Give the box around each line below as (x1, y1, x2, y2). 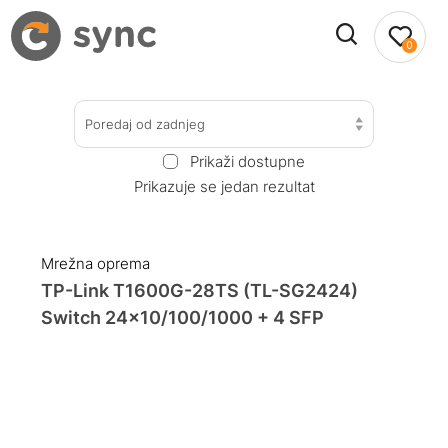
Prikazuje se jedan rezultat (133, 176, 315, 196)
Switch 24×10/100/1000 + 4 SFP (41, 307, 325, 329)
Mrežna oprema (41, 254, 151, 274)
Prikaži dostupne (189, 151, 305, 171)
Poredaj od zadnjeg (85, 115, 205, 132)
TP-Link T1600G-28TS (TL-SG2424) (41, 280, 359, 302)
